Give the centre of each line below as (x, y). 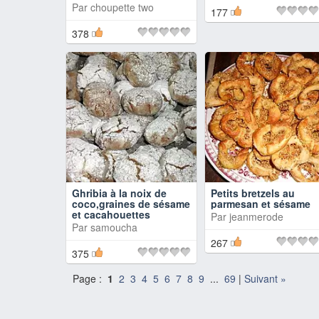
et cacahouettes (111, 214)
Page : (90, 278)
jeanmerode (256, 216)
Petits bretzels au (253, 193)
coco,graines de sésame (131, 204)
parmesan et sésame (261, 204)
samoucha (114, 227)
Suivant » (265, 278)
